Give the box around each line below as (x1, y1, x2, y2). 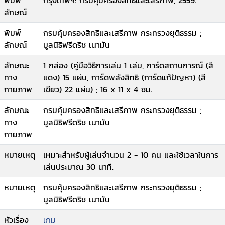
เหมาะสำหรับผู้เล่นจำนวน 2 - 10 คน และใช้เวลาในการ (43, 149, 218, 161)
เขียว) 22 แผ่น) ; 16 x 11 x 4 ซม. (43, 83, 152, 95)
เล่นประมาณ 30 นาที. (43, 161, 114, 173)
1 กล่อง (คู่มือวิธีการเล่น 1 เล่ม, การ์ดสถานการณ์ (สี (43, 59, 213, 71)
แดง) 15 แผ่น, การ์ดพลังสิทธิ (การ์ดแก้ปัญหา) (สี (43, 71, 206, 83)
